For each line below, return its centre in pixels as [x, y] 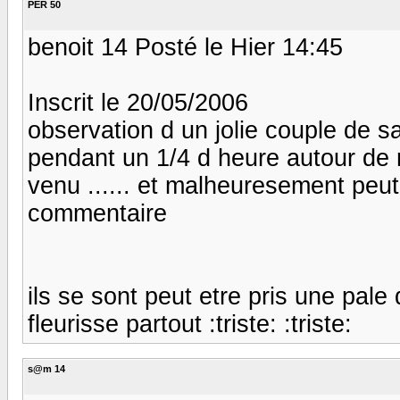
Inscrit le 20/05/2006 [138, 102]
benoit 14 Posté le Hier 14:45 [185, 47]
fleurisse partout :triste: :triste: [190, 324]
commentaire [97, 213]
